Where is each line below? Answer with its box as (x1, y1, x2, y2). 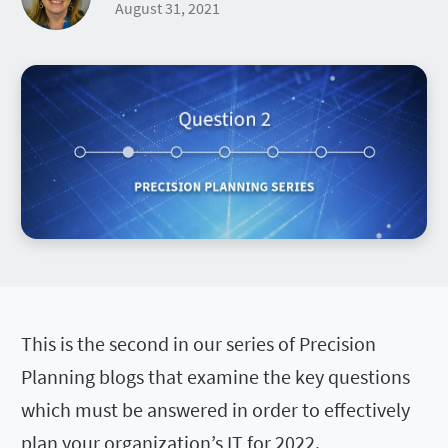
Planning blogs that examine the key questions (21, 363, 410, 389)
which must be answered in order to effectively (21, 396, 410, 422)
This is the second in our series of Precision (21, 330, 376, 356)
